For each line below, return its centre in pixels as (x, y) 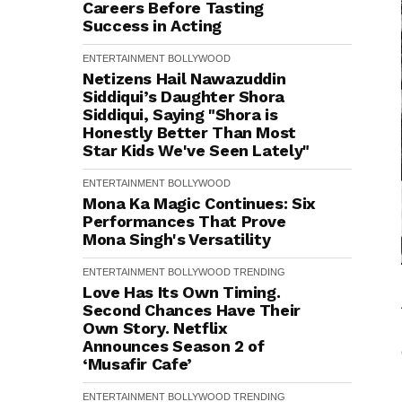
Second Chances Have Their (192, 310)
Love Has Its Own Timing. (182, 292)
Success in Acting (152, 26)
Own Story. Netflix (155, 328)
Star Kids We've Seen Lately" (196, 150)
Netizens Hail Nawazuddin (184, 79)
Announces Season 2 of (174, 346)
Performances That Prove (184, 221)
